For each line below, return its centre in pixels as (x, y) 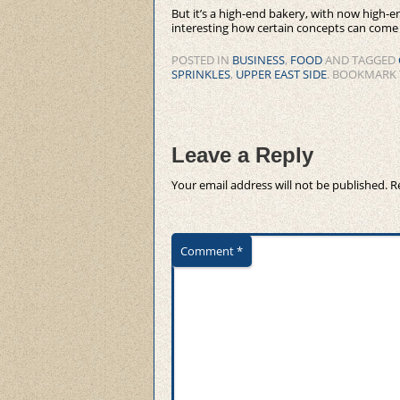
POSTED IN (202, 59)
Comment (208, 251)
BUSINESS (258, 59)
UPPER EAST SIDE (281, 74)
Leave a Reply (242, 155)
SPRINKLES (201, 74)
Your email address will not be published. (279, 185)
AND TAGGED (360, 59)
